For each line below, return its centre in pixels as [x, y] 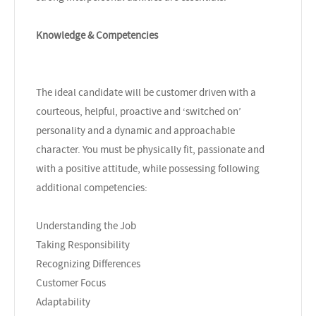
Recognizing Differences [88, 263]
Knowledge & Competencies [97, 35]
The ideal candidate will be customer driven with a [146, 92]
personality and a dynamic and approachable [135, 130]
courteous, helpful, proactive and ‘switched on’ [139, 111]
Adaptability [63, 302]
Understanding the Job [86, 225]
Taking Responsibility [83, 244]
